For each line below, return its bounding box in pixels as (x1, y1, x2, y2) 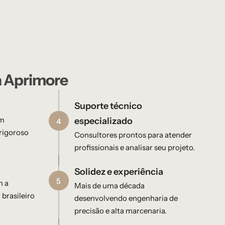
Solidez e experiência (74, 166, 163, 178)
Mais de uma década (74, 181, 145, 191)
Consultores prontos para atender (74, 130, 192, 140)
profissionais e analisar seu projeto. (74, 143, 195, 153)
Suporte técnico (74, 100, 142, 112)
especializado (74, 116, 133, 127)
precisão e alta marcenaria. (74, 206, 167, 216)
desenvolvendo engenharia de (74, 193, 178, 203)
